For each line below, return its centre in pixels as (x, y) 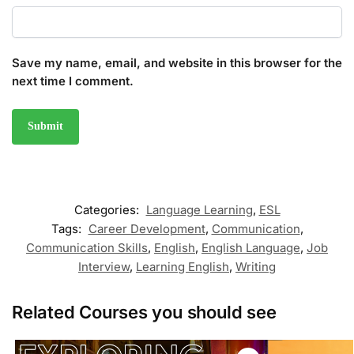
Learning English (183, 266)
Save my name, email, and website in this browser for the (177, 62)
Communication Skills (87, 247)
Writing (256, 266)
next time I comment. (73, 81)
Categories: (108, 209)
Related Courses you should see (144, 312)
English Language (251, 247)
